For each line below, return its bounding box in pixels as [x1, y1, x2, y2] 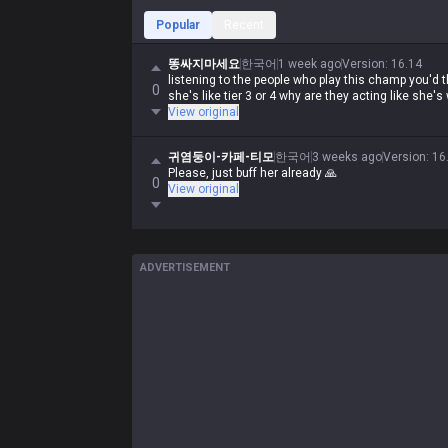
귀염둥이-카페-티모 [168, 150, 274, 164]
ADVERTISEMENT [140, 261, 230, 274]
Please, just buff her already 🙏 [168, 166, 337, 180]
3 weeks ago [312, 150, 382, 164]
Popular [156, 18, 200, 32]
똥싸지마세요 [168, 57, 240, 71]
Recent [224, 18, 264, 32]
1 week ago [278, 57, 341, 71]
